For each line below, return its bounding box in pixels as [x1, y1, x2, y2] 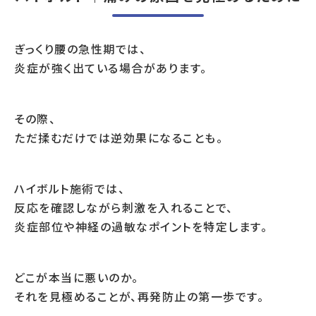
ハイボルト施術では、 [14, 180, 125, 197]
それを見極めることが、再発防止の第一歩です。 [14, 288, 264, 305]
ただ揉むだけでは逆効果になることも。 [14, 129, 223, 146]
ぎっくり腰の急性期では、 [14, 40, 146, 57]
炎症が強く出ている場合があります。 [14, 59, 207, 76]
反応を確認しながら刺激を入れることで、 [14, 199, 233, 216]
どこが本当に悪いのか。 [14, 269, 139, 286]
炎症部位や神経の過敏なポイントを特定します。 [14, 218, 267, 235]
